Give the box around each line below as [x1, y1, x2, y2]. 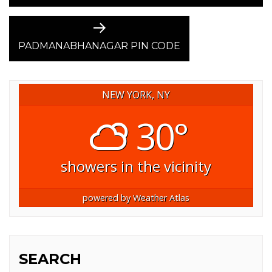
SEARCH [19, 250, 81, 268]
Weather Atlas [133, 191, 189, 203]
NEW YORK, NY [102, 87, 170, 101]
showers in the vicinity [61, 155, 211, 176]
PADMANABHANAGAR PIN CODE [18, 40, 180, 52]
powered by [83, 191, 133, 203]
